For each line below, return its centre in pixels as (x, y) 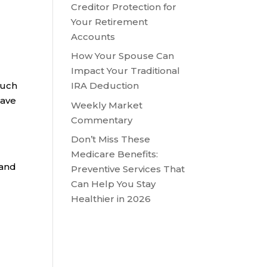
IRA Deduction (105, 86)
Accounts (93, 36)
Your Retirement (110, 21)
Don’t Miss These (111, 139)
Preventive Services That (128, 169)
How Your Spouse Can (123, 56)
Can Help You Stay (114, 184)
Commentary (102, 120)
